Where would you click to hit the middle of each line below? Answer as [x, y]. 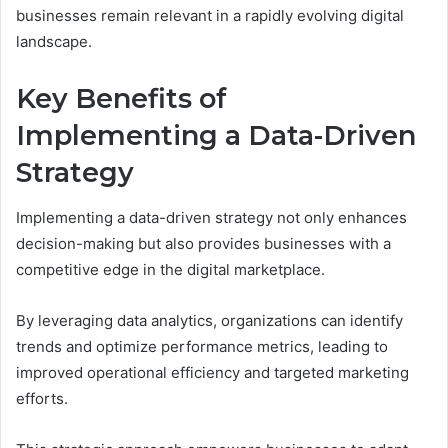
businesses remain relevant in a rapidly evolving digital [210, 16]
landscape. [54, 42]
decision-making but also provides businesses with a [203, 243]
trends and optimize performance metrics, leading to [202, 346]
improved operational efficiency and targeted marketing [212, 372]
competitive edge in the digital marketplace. [170, 269]
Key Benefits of [121, 99]
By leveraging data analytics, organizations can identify [209, 320]
